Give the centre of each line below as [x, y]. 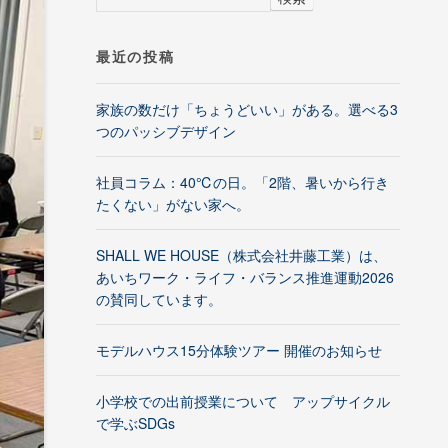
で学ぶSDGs [135, 423]
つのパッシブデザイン [166, 131]
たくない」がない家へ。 [173, 204]
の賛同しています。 [159, 299]
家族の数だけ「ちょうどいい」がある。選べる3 [247, 109]
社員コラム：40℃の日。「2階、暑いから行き [242, 182]
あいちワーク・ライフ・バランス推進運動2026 [245, 277]
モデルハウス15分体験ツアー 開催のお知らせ [239, 350]
